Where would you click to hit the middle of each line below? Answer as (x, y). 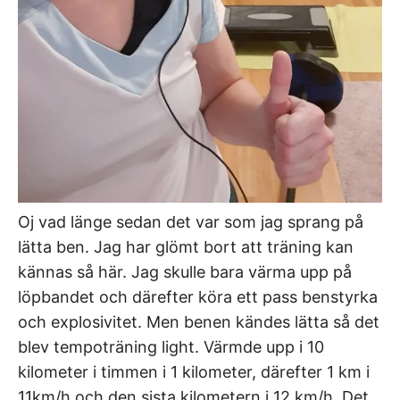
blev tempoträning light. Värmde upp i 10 (171, 347)
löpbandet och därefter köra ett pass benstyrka (198, 297)
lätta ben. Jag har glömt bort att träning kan (186, 247)
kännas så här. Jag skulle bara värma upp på (185, 272)
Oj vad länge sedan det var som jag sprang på (191, 222)
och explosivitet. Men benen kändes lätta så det (199, 322)
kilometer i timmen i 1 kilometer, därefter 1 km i (194, 372)
